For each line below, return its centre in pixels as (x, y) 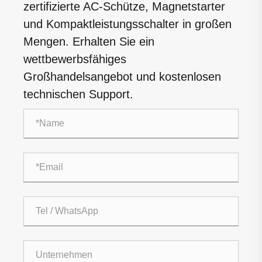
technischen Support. (78, 94)
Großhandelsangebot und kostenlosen (122, 76)
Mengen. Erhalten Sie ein (89, 41)
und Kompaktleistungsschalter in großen (127, 24)
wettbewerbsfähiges (75, 59)
